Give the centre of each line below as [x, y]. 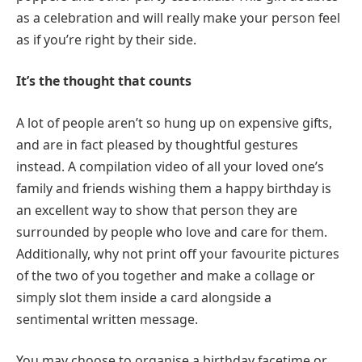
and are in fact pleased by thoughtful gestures [157, 144]
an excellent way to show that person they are [157, 210]
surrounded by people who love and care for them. [173, 232]
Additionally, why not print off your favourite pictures [178, 253]
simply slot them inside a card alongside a [144, 297]
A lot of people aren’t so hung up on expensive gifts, [174, 122]
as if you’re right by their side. [106, 39]
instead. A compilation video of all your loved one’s [170, 166]
